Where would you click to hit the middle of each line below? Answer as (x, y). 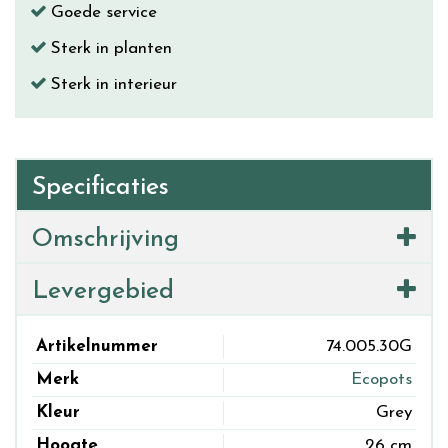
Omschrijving (105, 239)
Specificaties (100, 187)
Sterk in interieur (114, 84)
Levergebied (103, 291)
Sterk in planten (111, 48)
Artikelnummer (97, 346)
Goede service (104, 12)
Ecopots (381, 379)
